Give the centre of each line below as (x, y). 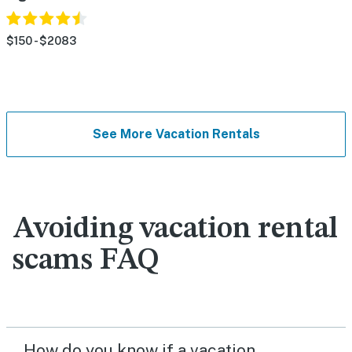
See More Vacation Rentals (176, 134)
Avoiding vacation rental (176, 229)
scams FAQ (86, 261)
